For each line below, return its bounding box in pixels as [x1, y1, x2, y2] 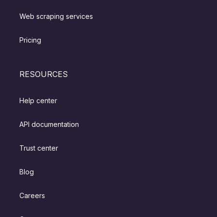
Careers [19, 191, 46, 200]
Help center [19, 96, 58, 105]
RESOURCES [19, 69, 68, 79]
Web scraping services [19, 12, 93, 21]
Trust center [19, 144, 59, 153]
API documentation [19, 120, 79, 129]
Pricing [19, 36, 42, 45]
